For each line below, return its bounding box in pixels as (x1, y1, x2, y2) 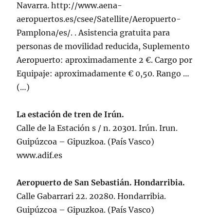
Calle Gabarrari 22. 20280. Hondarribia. (17, 191, 166, 201)
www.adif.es (17, 150, 63, 161)
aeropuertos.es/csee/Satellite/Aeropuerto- (17, 14, 182, 24)
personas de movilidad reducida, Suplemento (17, 41, 190, 52)
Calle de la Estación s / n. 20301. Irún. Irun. (17, 123, 178, 133)
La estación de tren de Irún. (17, 109, 125, 120)
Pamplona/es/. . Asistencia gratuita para (17, 28, 170, 38)
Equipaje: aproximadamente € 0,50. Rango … (17, 69, 190, 79)
